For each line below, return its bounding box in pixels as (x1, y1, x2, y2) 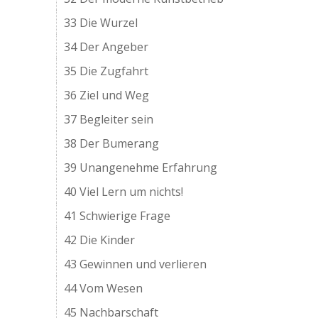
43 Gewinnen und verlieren (64, 256, 207, 272)
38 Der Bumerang (64, 136, 160, 151)
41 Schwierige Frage (64, 208, 171, 224)
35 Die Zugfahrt (64, 63, 149, 79)
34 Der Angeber (64, 39, 149, 55)
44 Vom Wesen (64, 280, 143, 296)
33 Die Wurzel (64, 15, 138, 31)
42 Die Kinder (64, 232, 136, 248)
